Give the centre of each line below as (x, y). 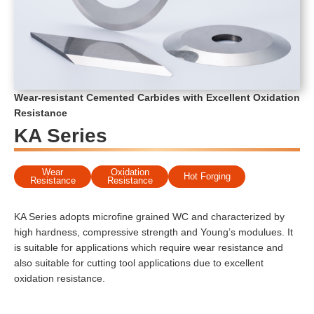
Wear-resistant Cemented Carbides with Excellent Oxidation (157, 97)
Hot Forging (207, 177)
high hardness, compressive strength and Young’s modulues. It (153, 232)
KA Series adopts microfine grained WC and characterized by (149, 217)
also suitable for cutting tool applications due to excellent (139, 263)
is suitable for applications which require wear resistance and (149, 247)
